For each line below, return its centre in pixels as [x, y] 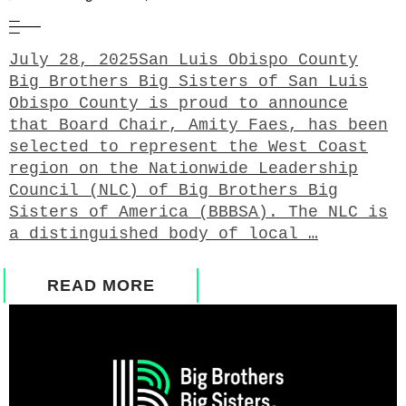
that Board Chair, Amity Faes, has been [198, 126]
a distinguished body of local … [164, 234]
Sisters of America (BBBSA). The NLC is [198, 213]
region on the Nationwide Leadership [184, 169]
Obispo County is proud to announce [179, 104]
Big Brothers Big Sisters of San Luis [188, 82]
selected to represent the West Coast [188, 147]
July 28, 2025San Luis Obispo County [184, 60]
